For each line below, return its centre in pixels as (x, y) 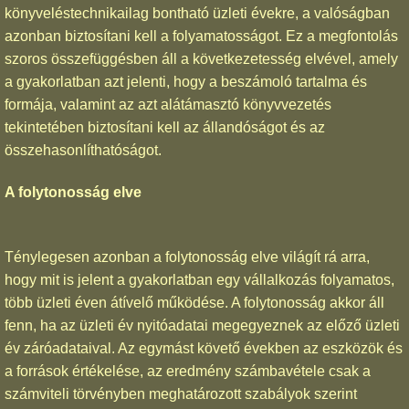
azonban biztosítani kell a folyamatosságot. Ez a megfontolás (201, 36)
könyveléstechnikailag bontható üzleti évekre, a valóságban (197, 13)
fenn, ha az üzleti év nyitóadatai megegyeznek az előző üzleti (202, 326)
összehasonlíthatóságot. (83, 150)
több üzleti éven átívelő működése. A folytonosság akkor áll (194, 303)
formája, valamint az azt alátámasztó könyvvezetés (168, 104)
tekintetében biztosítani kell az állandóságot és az (165, 127)
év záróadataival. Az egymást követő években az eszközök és (204, 349)
